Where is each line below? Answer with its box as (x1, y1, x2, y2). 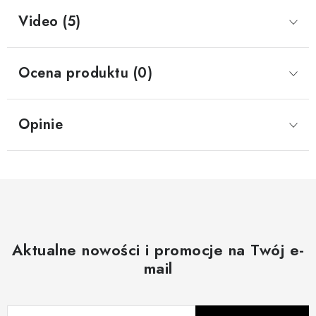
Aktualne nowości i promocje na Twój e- (11, 238, 305, 261)
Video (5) (18, 11, 81, 32)
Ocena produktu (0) (18, 62, 152, 83)
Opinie (18, 114, 63, 135)
